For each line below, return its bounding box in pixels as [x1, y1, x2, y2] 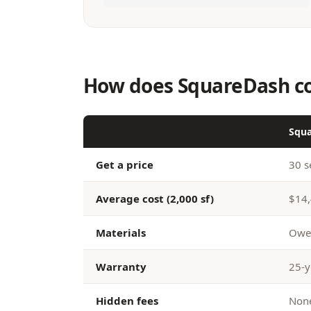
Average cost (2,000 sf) [96, 192, 214, 205]
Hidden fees [96, 294, 158, 308]
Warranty [96, 260, 146, 274]
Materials [96, 226, 146, 239]
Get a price [96, 158, 153, 171]
